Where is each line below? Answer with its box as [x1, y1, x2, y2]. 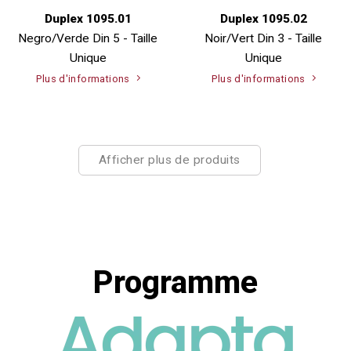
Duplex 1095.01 [44, 12, 132, 27]
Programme [93, 264, 258, 302]
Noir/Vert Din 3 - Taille [204, 31, 322, 46]
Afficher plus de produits [98, 152, 241, 167]
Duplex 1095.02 [219, 12, 307, 27]
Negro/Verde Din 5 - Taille [18, 31, 157, 46]
